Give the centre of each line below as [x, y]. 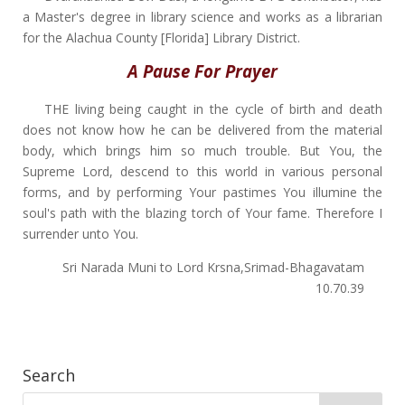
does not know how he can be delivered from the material [202, 129]
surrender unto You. [80, 233]
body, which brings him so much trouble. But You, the [202, 150]
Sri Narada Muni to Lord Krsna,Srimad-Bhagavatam [214, 267]
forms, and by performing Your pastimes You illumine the [202, 192]
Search [48, 375]
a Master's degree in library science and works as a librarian [202, 17]
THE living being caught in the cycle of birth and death [213, 108]
